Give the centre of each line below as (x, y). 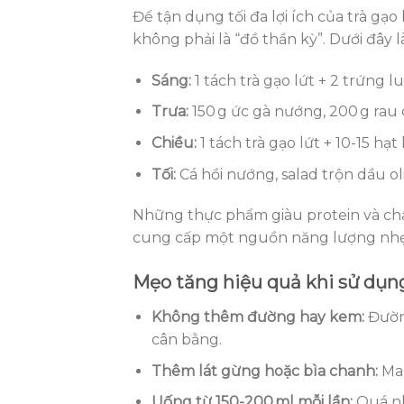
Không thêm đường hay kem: (257, 317)
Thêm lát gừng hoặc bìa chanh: (264, 371)
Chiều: (174, 143)
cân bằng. (186, 340)
